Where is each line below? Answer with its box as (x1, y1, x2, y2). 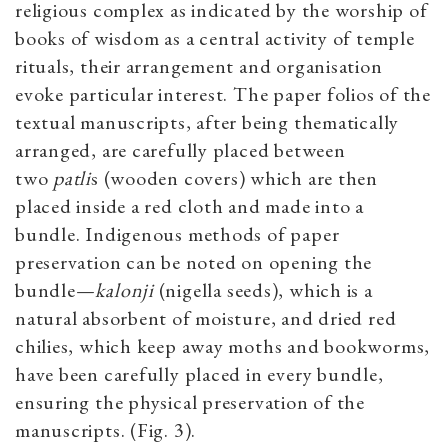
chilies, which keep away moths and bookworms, (15, 332, 431, 359)
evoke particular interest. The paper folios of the (15, 80, 431, 107)
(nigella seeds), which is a (153, 276, 373, 303)
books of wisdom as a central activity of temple (15, 24, 415, 51)
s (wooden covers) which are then (91, 164, 378, 191)
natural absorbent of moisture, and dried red (15, 304, 397, 331)
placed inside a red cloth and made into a (15, 192, 364, 219)
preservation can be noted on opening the (15, 248, 373, 275)
